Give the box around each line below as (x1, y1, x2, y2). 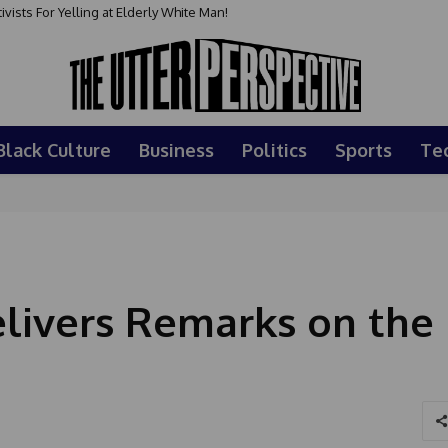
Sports (335, 138, 392, 161)
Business (139, 138, 214, 161)
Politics (242, 138, 307, 161)
